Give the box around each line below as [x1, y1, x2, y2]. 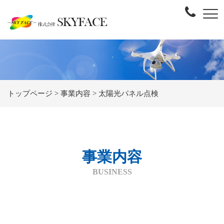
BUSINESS [92, 167, 132, 176]
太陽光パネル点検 [98, 89, 158, 97]
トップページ [7, 89, 52, 97]
